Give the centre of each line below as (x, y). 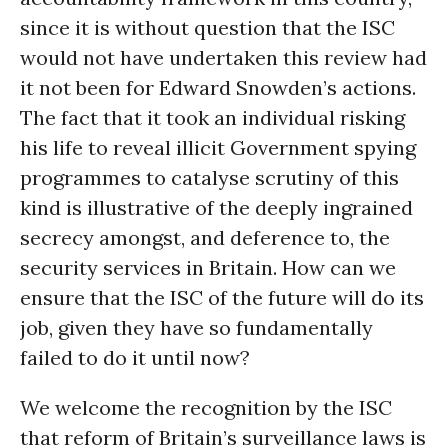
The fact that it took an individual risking (212, 117)
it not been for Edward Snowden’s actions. (218, 87)
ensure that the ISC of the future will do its (222, 297)
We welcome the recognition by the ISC (206, 407)
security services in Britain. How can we (208, 267)
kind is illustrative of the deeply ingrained (216, 207)
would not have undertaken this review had (223, 57)
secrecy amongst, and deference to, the (205, 237)
